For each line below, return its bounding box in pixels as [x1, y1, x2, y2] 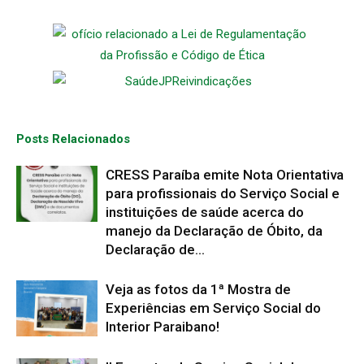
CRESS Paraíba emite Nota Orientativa [106, 166, 344, 183]
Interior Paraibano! [106, 318, 219, 335]
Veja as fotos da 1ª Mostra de [106, 280, 291, 297]
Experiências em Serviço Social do [106, 299, 321, 316]
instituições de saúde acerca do [106, 203, 304, 220]
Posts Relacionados [16, 131, 130, 146]
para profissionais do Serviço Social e [106, 184, 340, 201]
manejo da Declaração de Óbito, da [106, 222, 323, 239]
